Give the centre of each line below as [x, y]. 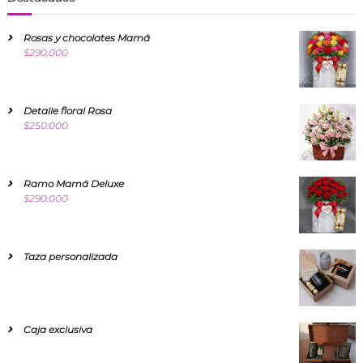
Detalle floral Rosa [67, 110]
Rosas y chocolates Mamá [86, 37]
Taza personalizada [70, 256]
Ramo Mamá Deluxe [73, 183]
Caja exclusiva [58, 329]
